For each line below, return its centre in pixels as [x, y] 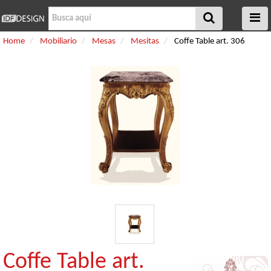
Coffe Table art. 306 [210, 41]
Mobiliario [58, 41]
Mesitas [145, 41]
